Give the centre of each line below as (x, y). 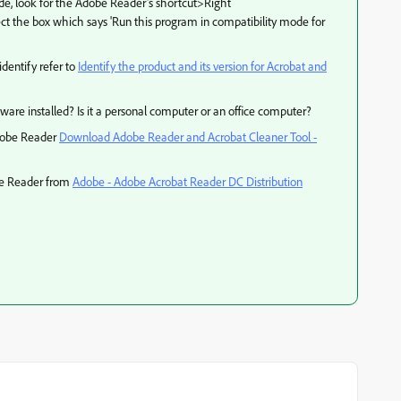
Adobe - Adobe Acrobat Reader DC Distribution (188, 181)
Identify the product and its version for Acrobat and (202, 66)
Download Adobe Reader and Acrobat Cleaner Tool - (188, 137)
